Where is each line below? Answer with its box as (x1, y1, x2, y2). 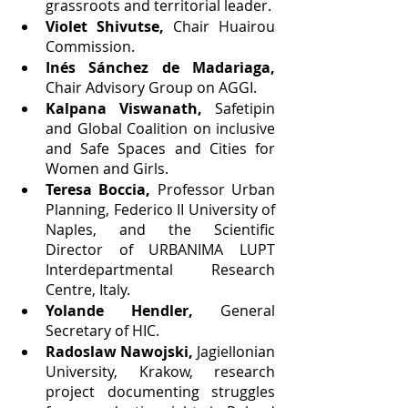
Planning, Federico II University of (46, 199, 275, 219)
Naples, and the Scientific (46, 219, 275, 240)
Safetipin (202, 97, 275, 118)
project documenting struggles (46, 381, 275, 402)
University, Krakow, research (46, 361, 275, 382)
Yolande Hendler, (46, 300, 220, 321)
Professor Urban (150, 178, 276, 199)
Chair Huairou (173, 15, 275, 36)
